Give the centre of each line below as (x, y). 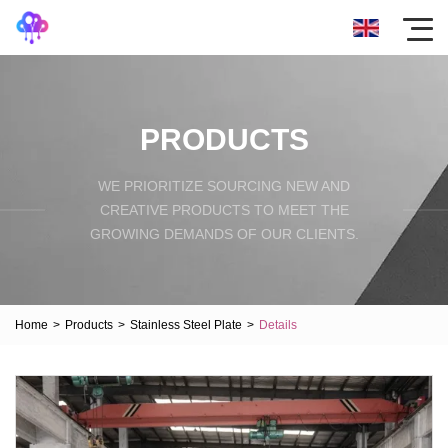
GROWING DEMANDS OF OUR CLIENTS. (224, 233)
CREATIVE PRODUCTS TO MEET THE (224, 209)
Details (278, 324)
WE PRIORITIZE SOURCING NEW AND (224, 185)
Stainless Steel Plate (186, 324)
